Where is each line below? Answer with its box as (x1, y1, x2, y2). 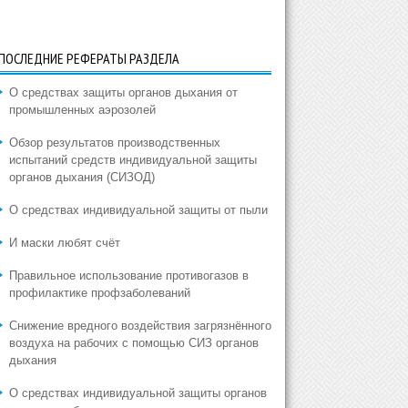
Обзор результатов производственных (8, 136, 220, 149)
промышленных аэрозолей (8, 103, 156, 117)
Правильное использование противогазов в (8, 269, 249, 282)
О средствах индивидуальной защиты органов (8, 386, 267, 400)
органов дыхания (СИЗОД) (8, 170, 155, 184)
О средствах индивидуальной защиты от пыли (8, 203, 268, 217)
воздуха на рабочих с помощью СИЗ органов (8, 336, 259, 350)
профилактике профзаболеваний (8, 286, 190, 300)
